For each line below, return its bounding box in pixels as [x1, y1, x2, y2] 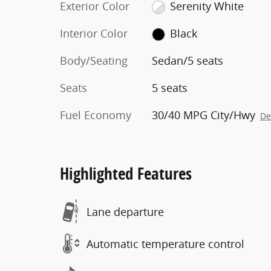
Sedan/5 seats [151, 53, 223, 68]
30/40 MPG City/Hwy [151, 108, 255, 122]
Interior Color [60, 26, 128, 41]
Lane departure [87, 204, 164, 219]
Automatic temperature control [87, 236, 244, 251]
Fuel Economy [60, 108, 131, 122]
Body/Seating [60, 53, 128, 68]
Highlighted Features [60, 162, 192, 184]
